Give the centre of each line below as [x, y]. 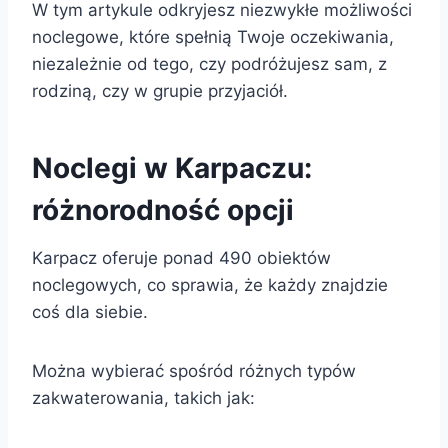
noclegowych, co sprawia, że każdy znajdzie [210, 284]
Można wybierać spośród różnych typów [194, 370]
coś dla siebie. [90, 311]
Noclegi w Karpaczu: [172, 167]
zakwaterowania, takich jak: [143, 397]
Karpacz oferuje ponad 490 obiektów [181, 257]
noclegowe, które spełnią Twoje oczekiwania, [213, 36]
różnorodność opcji [163, 209]
